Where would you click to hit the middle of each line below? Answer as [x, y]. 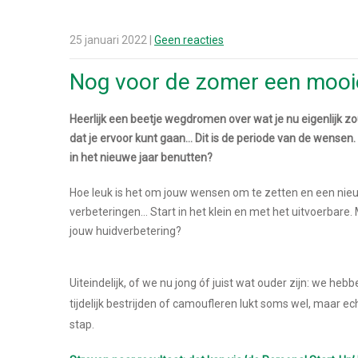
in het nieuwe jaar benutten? [141, 157]
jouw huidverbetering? [125, 231]
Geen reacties [189, 40]
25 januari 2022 [108, 40]
